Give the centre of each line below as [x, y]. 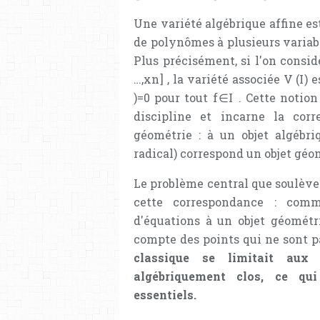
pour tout [181, 98]
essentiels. [165, 295]
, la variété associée [224, 79]
